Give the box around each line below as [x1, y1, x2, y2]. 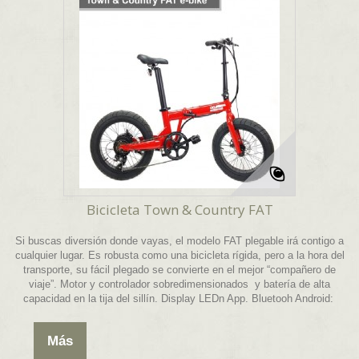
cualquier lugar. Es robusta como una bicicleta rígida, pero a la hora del [14, 249, 345, 262]
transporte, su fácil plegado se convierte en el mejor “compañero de [23, 264, 336, 276]
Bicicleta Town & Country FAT [86, 200, 273, 220]
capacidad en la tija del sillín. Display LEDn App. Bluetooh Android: [22, 292, 337, 305]
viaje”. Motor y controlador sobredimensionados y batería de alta [29, 278, 330, 291]
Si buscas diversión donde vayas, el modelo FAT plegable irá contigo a [15, 235, 344, 248]
